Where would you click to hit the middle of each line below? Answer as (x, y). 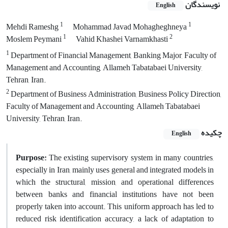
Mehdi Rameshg (33, 27)
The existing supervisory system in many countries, (130, 158)
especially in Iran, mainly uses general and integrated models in (115, 170)
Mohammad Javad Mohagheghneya (131, 27)
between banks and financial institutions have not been (115, 194)
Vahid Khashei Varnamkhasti (123, 39)
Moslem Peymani (35, 39)
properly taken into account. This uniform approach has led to (115, 206)
